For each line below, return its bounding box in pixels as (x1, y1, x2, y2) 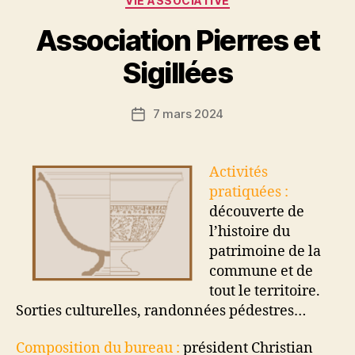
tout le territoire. (209, 281, 320, 300)
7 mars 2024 (152, 105, 224, 121)
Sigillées (122, 55, 233, 90)
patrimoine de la (209, 242, 321, 261)
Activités (209, 162, 268, 181)
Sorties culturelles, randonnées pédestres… (16, 301, 306, 320)
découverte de (209, 202, 304, 221)
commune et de (209, 261, 313, 281)
